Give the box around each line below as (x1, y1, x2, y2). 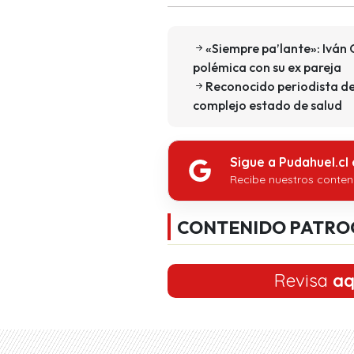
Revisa (273, 269, 333, 292)
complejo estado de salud (193, 96, 342, 113)
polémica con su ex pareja (193, 58, 341, 75)
